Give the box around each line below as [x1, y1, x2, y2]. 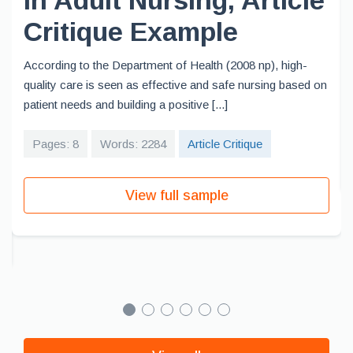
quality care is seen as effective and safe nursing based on [24, 78, 327, 91]
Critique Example [24, 17, 238, 46]
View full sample [124, 188, 229, 203]
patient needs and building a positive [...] [24, 98, 228, 111]
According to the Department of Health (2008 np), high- [24, 58, 307, 72]
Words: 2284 [100, 137, 166, 150]
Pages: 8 [32, 137, 79, 150]
